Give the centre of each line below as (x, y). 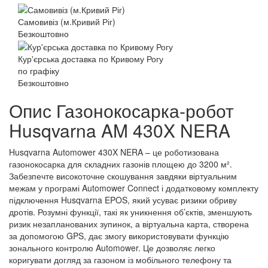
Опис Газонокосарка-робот (121, 110)
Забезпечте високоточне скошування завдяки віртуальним (123, 176)
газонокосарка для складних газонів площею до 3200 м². (121, 164)
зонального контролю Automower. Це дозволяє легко (112, 247)
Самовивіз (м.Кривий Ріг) (67, 21)
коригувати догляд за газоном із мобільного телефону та (120, 259)
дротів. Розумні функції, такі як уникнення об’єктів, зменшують (130, 211)
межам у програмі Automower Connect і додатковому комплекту (134, 188)
